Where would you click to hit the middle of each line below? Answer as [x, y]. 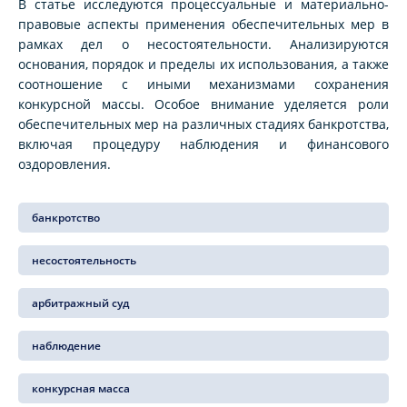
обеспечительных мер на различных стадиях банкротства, [203, 124]
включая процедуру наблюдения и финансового [203, 144]
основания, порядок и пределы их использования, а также [203, 65]
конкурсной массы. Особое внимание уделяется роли [203, 104]
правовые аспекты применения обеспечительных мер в [203, 25]
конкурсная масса [81, 389]
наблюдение [66, 346]
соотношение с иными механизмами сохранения [203, 84]
